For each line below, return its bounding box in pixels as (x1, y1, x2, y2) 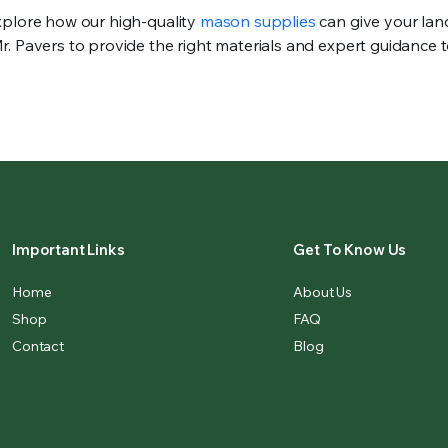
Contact (12, 337, 64, 356)
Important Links (12, 240, 125, 260)
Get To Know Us (293, 240, 407, 260)
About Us (293, 283, 353, 302)
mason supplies (199, 11, 316, 32)
